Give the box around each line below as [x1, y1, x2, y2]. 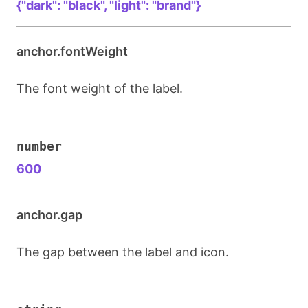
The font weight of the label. [16, 81, 183, 96]
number [16, 139, 62, 153]
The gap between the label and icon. [16, 245, 229, 259]
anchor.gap [16, 208, 82, 222]
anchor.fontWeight [16, 44, 128, 58]
